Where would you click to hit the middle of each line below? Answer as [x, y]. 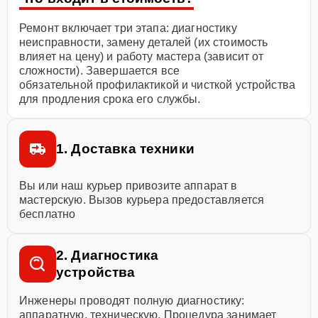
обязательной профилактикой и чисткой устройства [158, 85]
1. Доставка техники [125, 149]
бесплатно [48, 214]
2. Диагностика [108, 255]
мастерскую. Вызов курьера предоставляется [142, 200]
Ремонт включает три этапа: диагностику [128, 28]
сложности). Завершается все [100, 71]
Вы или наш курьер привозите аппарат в [128, 186]
